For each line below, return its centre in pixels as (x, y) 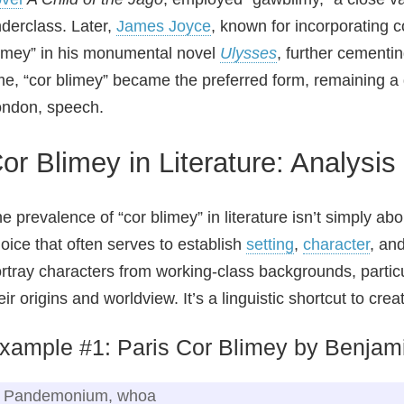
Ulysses (248, 53)
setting (270, 244)
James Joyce (164, 26)
